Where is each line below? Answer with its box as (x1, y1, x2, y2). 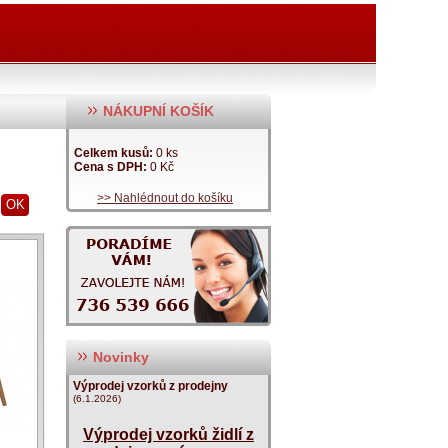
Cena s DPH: (74, 160, 150, 174)
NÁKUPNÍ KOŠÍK (99, 103, 214, 119)
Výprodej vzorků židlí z (83, 426, 254, 443)
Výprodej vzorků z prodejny (73, 379, 228, 393)
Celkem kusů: (74, 146, 156, 160)
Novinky (89, 349, 149, 365)
